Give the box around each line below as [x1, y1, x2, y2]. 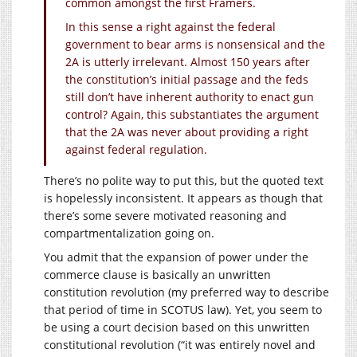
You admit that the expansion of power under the [44, 249, 308, 265]
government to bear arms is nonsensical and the [65, 36, 325, 52]
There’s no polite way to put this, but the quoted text [44, 172, 324, 188]
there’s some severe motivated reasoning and [44, 207, 287, 223]
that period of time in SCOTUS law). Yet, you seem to [44, 301, 322, 317]
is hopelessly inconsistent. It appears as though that [44, 190, 323, 206]
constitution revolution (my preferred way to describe [44, 284, 329, 300]
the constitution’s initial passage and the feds [65, 71, 308, 87]
